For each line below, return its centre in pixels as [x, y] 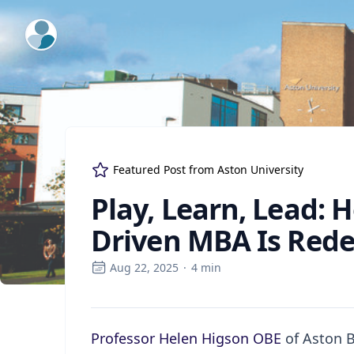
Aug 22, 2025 [144, 267]
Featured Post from [165, 169]
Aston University [260, 169]
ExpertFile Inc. [68, 29]
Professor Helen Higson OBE [186, 338]
